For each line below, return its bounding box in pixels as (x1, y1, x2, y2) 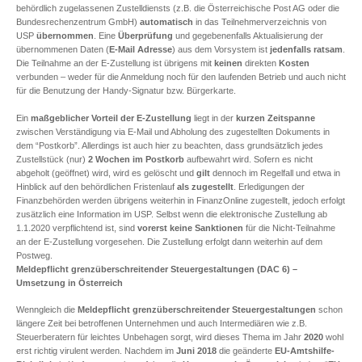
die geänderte (217, 346, 275, 356)
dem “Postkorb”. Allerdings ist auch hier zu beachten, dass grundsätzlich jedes (16, 140, 323, 150)
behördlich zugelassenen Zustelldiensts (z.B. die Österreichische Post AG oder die (16, 3, 339, 14)
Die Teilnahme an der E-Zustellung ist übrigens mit (16, 58, 214, 69)
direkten (242, 58, 279, 69)
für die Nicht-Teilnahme (243, 222, 335, 233)
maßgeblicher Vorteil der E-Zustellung (31, 112, 192, 123)
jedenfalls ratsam (270, 44, 343, 55)
